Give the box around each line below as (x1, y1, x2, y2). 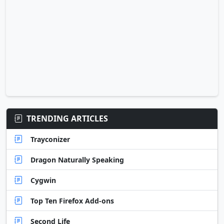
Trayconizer (30, 134, 70, 144)
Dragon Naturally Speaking (30, 154, 124, 164)
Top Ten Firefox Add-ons (30, 195, 114, 205)
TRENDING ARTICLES (26, 113, 108, 124)
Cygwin (30, 175, 56, 185)
